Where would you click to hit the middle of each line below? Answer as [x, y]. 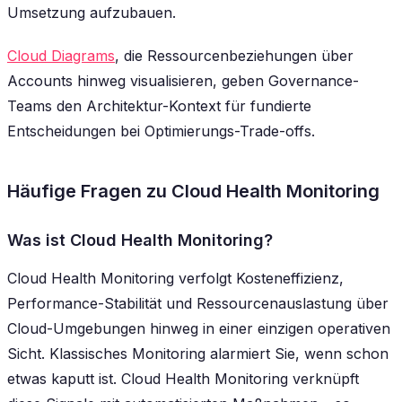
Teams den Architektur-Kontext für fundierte [159, 106]
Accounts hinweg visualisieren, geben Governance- [183, 81]
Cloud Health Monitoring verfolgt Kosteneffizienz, [175, 279]
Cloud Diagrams [61, 56]
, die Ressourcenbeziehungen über [234, 56]
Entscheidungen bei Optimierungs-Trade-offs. [161, 131]
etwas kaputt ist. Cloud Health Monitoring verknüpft [183, 379]
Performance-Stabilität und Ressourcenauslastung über [198, 304]
